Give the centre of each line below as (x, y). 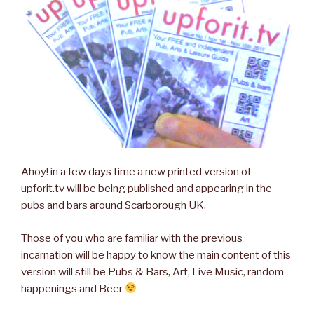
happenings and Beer (73, 288)
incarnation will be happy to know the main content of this (156, 255)
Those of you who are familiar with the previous (132, 238)
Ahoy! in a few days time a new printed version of (136, 172)
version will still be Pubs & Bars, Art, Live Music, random (152, 272)
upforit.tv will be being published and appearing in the (146, 189)
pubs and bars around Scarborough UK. (114, 206)
